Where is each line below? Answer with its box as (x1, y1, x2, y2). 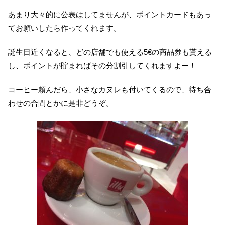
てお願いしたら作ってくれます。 (8, 23, 121, 32)
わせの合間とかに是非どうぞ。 (8, 98, 114, 107)
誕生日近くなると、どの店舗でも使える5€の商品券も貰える (8, 47, 212, 56)
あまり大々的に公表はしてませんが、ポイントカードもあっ (8, 10, 211, 19)
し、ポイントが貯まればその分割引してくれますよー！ (8, 61, 196, 70)
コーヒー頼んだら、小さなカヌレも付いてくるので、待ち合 (8, 85, 211, 94)
